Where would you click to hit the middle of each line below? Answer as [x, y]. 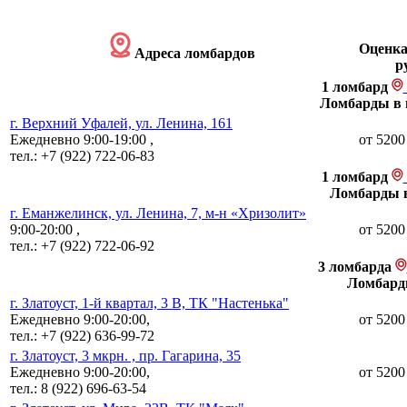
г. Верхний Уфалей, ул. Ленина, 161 [121, 123]
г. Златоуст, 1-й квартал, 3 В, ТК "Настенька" [149, 303]
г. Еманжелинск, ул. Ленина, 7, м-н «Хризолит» [158, 213]
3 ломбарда [356, 266]
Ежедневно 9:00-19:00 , [82, 139]
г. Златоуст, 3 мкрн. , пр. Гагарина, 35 [125, 355]
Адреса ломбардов [193, 53]
